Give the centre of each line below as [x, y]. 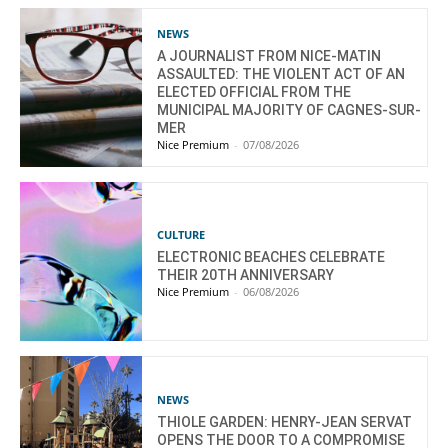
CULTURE [181, 234]
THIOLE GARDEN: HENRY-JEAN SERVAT [285, 421]
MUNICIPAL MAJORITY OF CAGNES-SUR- [289, 109]
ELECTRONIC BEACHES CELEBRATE [271, 256]
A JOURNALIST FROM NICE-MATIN [269, 55]
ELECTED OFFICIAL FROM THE [254, 91]
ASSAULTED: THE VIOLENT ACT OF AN [281, 73]
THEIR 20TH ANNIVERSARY [246, 274]
